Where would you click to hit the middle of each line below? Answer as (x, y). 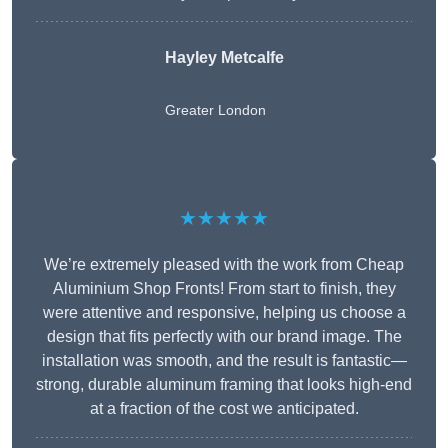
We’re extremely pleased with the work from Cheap (224, 265)
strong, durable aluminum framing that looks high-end (224, 385)
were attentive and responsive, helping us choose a (224, 313)
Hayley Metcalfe (224, 58)
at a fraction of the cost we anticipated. (224, 409)
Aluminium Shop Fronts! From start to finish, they (224, 289)
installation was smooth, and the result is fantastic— (224, 361)
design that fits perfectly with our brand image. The (224, 337)
